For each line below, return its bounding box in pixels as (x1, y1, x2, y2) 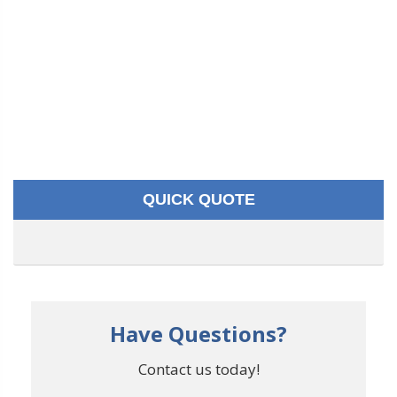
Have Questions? (110, 319, 287, 349)
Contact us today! (137, 359, 260, 380)
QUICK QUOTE (142, 191, 255, 209)
